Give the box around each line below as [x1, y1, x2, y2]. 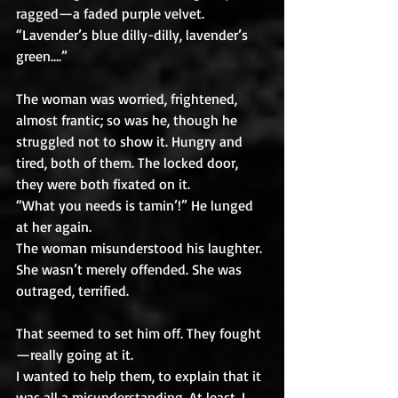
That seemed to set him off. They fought [16, 324, 261, 342]
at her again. [16, 218, 92, 235]
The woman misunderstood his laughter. [16, 239, 266, 257]
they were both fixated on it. [16, 175, 190, 193]
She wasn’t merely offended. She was [16, 260, 245, 278]
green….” [16, 47, 71, 65]
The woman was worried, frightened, [16, 90, 241, 107]
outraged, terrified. [16, 282, 132, 299]
